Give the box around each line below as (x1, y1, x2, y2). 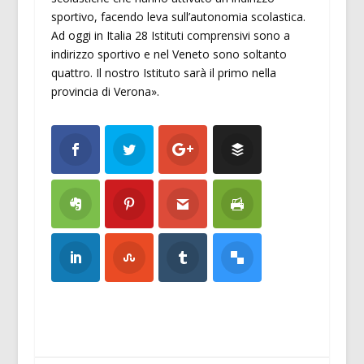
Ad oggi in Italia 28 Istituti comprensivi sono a (50, 28, 290, 44)
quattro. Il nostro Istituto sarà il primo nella (50, 65, 276, 81)
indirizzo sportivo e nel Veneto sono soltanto (50, 46, 287, 63)
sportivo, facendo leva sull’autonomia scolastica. (50, 9, 305, 25)
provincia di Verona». (50, 84, 159, 100)
